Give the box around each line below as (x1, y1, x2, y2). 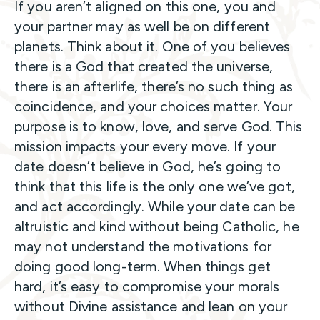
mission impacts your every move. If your (14, 137, 276, 155)
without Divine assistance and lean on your (14, 297, 288, 315)
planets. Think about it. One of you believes (14, 37, 291, 55)
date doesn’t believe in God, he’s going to (14, 157, 281, 175)
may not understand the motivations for (14, 237, 271, 255)
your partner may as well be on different (14, 17, 271, 35)
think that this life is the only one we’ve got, (14, 177, 295, 195)
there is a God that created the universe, (14, 57, 274, 75)
